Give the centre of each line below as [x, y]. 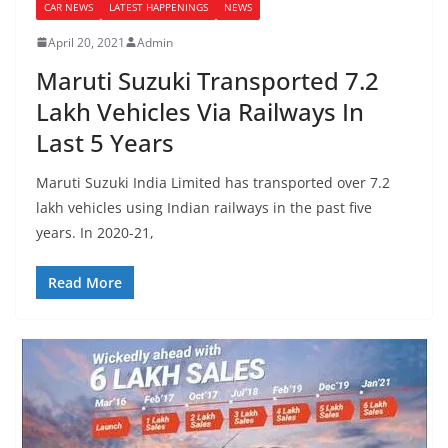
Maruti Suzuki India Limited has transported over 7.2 [213, 182]
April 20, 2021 [86, 42]
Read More [85, 282]
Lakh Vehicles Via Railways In [200, 111]
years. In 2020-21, [95, 232]
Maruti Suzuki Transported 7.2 [207, 80]
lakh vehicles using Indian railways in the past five [204, 207]
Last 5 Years [105, 142]
